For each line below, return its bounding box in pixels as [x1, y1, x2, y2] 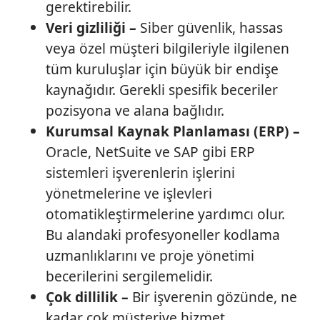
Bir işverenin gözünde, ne [129, 287, 297, 307]
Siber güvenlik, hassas [136, 18, 283, 38]
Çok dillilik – [46, 287, 129, 307]
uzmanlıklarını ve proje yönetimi [46, 246, 254, 266]
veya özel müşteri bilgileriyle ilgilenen [46, 39, 289, 59]
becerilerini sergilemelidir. [46, 266, 213, 286]
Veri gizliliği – [46, 18, 136, 38]
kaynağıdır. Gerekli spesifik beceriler [46, 80, 278, 100]
